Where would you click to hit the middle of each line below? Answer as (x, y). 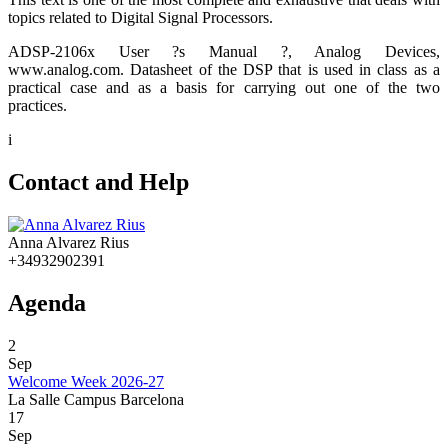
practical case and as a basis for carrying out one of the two (224, 88)
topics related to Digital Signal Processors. (140, 18)
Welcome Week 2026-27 (86, 381)
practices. (37, 106)
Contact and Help (98, 182)
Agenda (47, 302)
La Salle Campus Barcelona (96, 399)
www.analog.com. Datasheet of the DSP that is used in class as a (224, 70)
